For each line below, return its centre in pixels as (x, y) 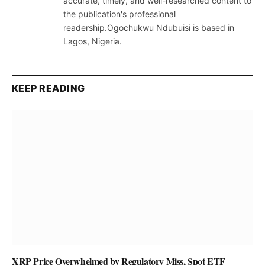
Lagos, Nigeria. (93, 41)
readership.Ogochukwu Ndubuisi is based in (149, 27)
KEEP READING (49, 88)
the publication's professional (119, 14)
